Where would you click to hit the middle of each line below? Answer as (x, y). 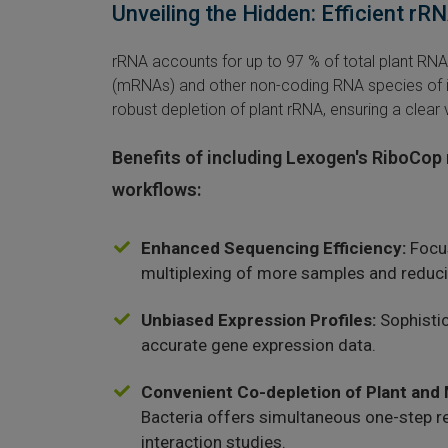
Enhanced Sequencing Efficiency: (273, 248)
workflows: (156, 190)
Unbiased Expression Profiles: (258, 320)
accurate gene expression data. (258, 345)
